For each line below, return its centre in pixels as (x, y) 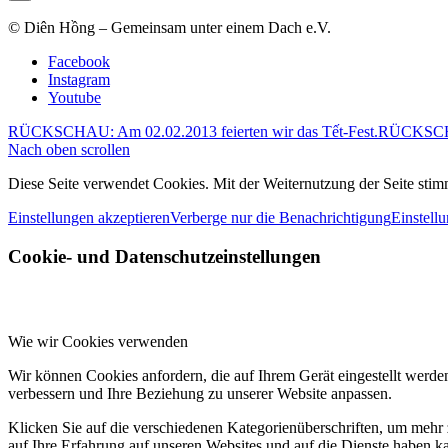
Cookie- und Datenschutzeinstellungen (164, 256)
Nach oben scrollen (69, 150)
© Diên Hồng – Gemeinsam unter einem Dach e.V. (169, 28)
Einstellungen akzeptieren (89, 218)
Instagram (79, 80)
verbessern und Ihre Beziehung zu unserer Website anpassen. (200, 393)
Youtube (74, 98)
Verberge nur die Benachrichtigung (280, 218)
